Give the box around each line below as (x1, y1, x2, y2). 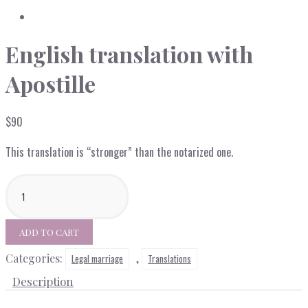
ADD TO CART (19, 225, 79, 238)
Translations (148, 251, 191, 265)
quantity (5, 239, 40, 256)
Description (12, 273, 74, 289)
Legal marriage (71, 251, 123, 265)
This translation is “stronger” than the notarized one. (5, 143, 233, 160)
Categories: (5, 250, 65, 265)
